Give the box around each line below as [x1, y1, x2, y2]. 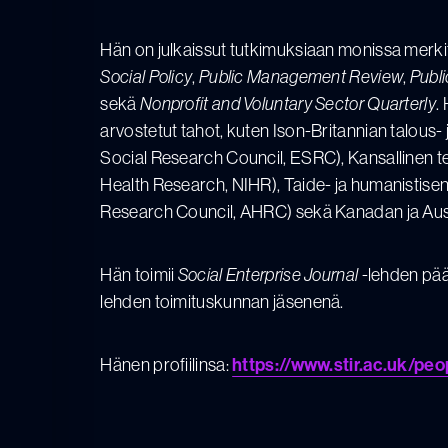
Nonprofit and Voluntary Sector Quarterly [139, 91, 436, 115]
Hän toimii [100, 262, 178, 286]
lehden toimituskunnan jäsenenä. [100, 289, 344, 313]
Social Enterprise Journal [177, 262, 359, 286]
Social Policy [100, 64, 193, 88]
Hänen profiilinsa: [100, 352, 233, 376]
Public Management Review [198, 64, 404, 88]
